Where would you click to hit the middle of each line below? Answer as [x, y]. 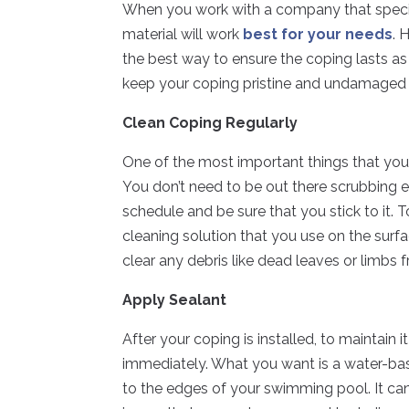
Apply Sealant [175, 299]
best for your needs [318, 34]
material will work [183, 34]
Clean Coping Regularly [210, 122]
